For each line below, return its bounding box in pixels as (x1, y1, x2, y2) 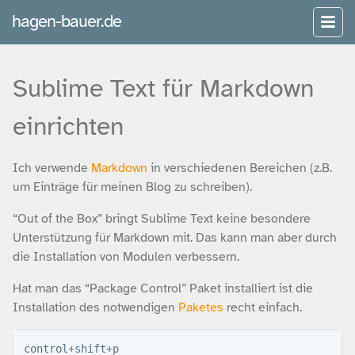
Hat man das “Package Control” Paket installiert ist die (13, 280, 313, 296)
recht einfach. (223, 299, 302, 315)
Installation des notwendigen (13, 299, 178, 315)
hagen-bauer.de (12, 10, 121, 32)
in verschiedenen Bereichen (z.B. (147, 159, 332, 176)
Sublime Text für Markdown (13, 72, 314, 104)
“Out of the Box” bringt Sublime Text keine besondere (13, 210, 311, 227)
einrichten (13, 110, 124, 142)
